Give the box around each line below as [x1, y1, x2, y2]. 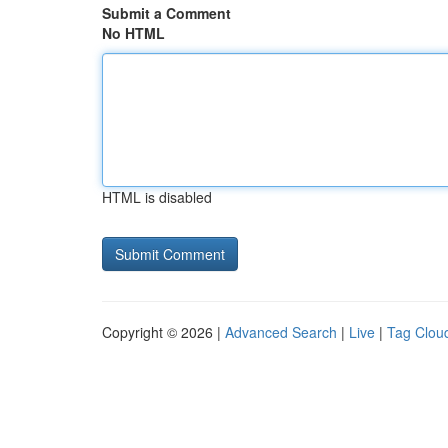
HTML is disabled [102, 187, 212, 207]
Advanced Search [225, 322, 337, 342]
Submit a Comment [102, 3, 231, 23]
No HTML [102, 23, 165, 43]
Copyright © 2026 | [102, 322, 225, 342]
